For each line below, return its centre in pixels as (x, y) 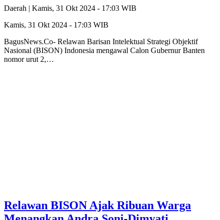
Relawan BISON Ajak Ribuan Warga (97, 205)
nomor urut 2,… (29, 59)
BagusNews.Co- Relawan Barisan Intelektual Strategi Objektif (101, 42)
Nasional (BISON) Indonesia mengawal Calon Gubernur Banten (104, 51)
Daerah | (18, 8)
